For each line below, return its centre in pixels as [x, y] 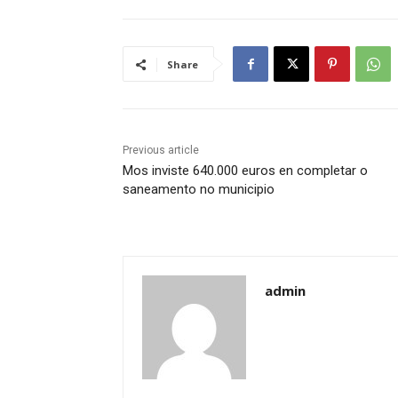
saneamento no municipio [199, 190]
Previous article [161, 151]
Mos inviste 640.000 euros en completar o [245, 171]
